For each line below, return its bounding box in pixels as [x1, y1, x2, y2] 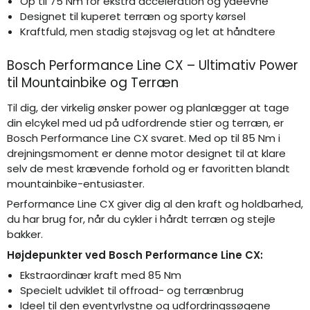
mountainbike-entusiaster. [7, 176, 145, 191]
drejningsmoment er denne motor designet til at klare [7, 145, 286, 161]
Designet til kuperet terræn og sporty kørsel [19, 9, 246, 24]
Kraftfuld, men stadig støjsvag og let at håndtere [19, 24, 275, 39]
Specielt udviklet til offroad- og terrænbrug [19, 283, 244, 298]
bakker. [7, 227, 43, 242]
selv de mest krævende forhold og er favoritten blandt [7, 161, 290, 176]
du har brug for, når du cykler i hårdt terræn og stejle [7, 212, 275, 227]
